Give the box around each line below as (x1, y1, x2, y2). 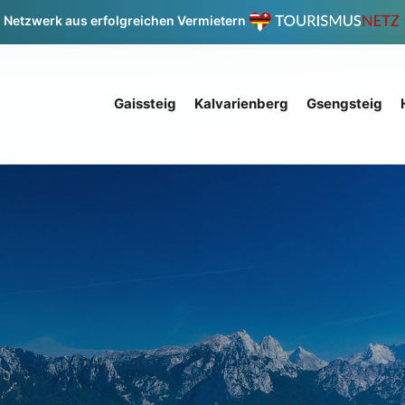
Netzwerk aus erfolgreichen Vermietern (4, 13, 249, 29)
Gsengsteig (306, 94, 382, 112)
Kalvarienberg (194, 94, 288, 112)
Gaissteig (114, 94, 176, 112)
